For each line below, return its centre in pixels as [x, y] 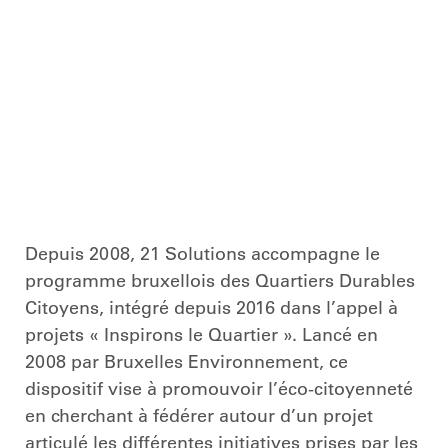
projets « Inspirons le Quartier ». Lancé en [201, 333]
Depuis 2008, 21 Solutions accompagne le [202, 252]
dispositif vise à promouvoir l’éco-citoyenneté [219, 387]
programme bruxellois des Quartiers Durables [220, 279]
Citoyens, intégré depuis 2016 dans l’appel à [211, 306]
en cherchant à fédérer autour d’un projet [199, 414]
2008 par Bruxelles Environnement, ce [186, 360]
